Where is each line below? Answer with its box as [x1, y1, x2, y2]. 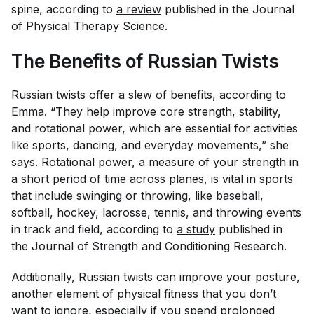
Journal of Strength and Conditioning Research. [32, 239, 287, 253]
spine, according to [11, 2, 116, 16]
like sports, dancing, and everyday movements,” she [11, 138, 289, 152]
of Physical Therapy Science [11, 19, 165, 33]
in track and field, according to [11, 222, 177, 236]
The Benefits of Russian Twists [11, 50, 279, 72]
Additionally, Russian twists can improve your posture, [11, 270, 300, 284]
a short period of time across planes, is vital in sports [11, 172, 293, 186]
